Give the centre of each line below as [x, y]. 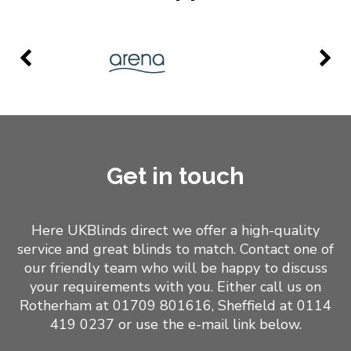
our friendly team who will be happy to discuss [175, 268]
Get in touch [175, 175]
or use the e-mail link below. [208, 324]
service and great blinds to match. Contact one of [175, 249]
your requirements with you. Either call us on [175, 286]
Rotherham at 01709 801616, [119, 305]
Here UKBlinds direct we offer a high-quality [175, 230]
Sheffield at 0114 [275, 305]
